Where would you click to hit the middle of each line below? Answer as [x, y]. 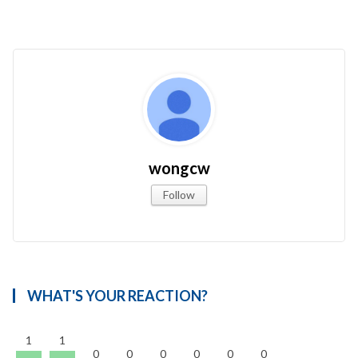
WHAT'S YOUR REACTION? [117, 295]
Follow [179, 194]
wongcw [179, 167]
